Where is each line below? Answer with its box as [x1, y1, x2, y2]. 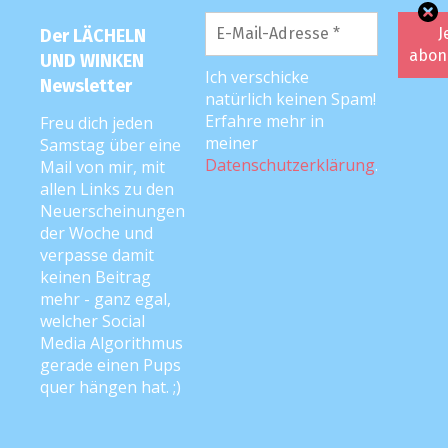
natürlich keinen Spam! [205, 87, 376, 110]
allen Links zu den [40, 178, 174, 200]
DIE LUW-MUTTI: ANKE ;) [8, 180, 175, 207]
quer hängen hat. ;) [40, 376, 181, 398]
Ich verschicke [205, 65, 309, 88]
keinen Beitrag [40, 266, 151, 288]
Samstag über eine [40, 134, 181, 156]
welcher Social [40, 310, 145, 332]
